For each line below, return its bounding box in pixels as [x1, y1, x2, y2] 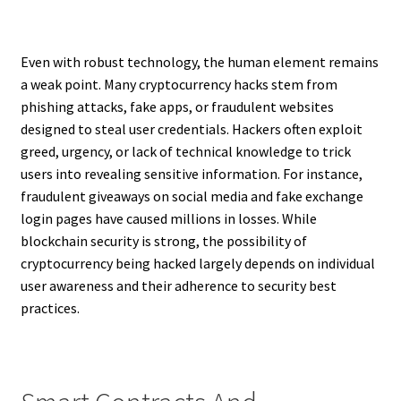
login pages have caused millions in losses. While [20, 209, 317, 228]
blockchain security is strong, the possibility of [20, 232, 307, 251]
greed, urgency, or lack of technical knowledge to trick [20, 142, 351, 161]
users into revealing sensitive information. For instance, [20, 165, 363, 183]
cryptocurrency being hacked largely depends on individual [20, 254, 375, 273]
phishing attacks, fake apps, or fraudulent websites [20, 98, 334, 116]
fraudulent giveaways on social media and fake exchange [20, 187, 363, 206]
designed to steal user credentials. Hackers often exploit [20, 120, 363, 139]
